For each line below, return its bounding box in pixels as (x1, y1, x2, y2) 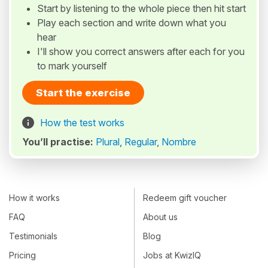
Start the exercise (36, 87, 130, 99)
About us (143, 211, 178, 222)
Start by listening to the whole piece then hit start (37, 2, 246, 15)
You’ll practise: (22, 136, 96, 148)
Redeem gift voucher (143, 192, 227, 203)
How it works (9, 192, 60, 203)
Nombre (162, 136, 196, 148)
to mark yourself (37, 60, 107, 72)
